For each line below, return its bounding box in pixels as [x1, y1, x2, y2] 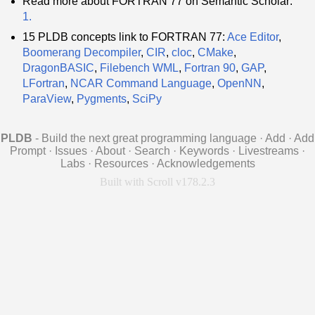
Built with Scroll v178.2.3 [100, 175, 215, 188]
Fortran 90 [184, 61, 236, 74]
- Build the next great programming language [35, 131, 257, 144]
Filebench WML [100, 61, 179, 74]
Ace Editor [227, 30, 278, 43]
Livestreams [238, 144, 299, 157]
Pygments [77, 92, 127, 105]
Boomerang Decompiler [22, 46, 141, 58]
